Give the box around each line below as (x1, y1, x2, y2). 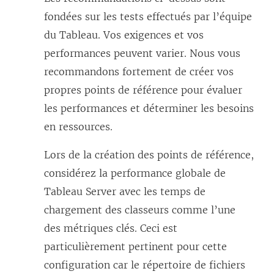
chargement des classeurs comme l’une (44, 204, 235, 217)
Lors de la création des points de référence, (44, 149, 254, 161)
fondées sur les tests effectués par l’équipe (44, 10, 252, 23)
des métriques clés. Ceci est (44, 222, 177, 235)
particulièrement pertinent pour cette (44, 240, 227, 253)
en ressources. (44, 120, 113, 133)
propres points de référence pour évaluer (44, 84, 242, 97)
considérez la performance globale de (44, 167, 226, 180)
